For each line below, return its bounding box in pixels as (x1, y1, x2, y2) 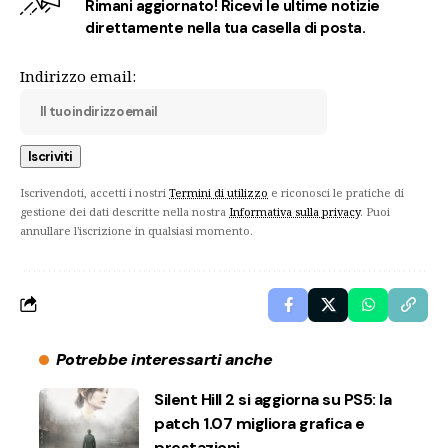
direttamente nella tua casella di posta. (85, 17, 366, 38)
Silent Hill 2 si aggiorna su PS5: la (154, 388, 391, 410)
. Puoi (360, 203, 390, 219)
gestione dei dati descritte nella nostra (20, 203, 229, 219)
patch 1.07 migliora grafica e (154, 412, 365, 434)
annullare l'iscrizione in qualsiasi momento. (20, 222, 253, 238)
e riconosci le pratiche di (268, 184, 404, 200)
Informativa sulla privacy (229, 203, 360, 219)
